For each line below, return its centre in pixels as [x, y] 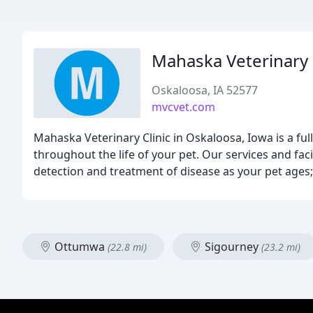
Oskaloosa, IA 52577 [205, 90]
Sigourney [232, 247]
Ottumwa [80, 247]
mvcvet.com [184, 107]
